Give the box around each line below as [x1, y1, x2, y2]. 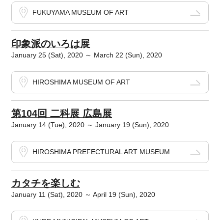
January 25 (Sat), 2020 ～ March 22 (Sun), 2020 [11, 51, 162, 59]
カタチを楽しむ [11, 178, 80, 189]
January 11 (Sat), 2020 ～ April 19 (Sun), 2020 [11, 191, 155, 199]
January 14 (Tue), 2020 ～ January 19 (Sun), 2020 [11, 121, 169, 129]
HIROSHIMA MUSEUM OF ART [32, 78, 130, 86]
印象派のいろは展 [11, 38, 90, 50]
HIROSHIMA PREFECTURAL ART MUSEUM [32, 148, 170, 156]
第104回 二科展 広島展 [11, 108, 112, 119]
